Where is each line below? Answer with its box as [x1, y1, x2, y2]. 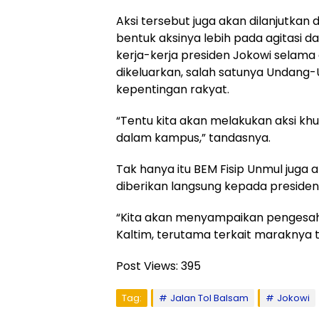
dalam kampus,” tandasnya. [116, 130, 273, 146]
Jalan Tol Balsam [170, 291, 249, 305]
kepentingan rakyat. [116, 81, 229, 98]
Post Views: [116, 258, 178, 274]
